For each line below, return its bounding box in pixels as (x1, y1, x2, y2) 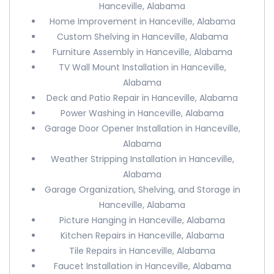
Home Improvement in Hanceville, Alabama (49, 15, 235, 28)
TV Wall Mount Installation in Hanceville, (58, 61, 226, 73)
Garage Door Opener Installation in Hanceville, (44, 122, 240, 135)
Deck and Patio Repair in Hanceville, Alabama (46, 92, 239, 104)
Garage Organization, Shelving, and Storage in (44, 183, 240, 196)
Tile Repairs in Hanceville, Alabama (69, 245, 216, 257)
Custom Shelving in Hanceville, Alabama (56, 31, 228, 43)
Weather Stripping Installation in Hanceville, (50, 153, 234, 165)
